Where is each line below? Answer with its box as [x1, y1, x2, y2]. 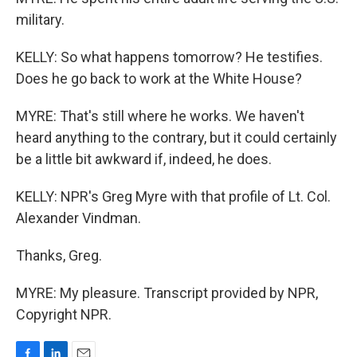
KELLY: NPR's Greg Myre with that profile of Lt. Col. [16, 188, 331, 205]
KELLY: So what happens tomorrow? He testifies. [16, 49, 323, 65]
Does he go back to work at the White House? [16, 70, 302, 87]
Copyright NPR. [16, 306, 112, 323]
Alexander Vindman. [16, 210, 141, 226]
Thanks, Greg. [16, 247, 102, 264]
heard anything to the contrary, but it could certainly [16, 129, 337, 146]
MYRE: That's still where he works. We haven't [16, 108, 304, 124]
